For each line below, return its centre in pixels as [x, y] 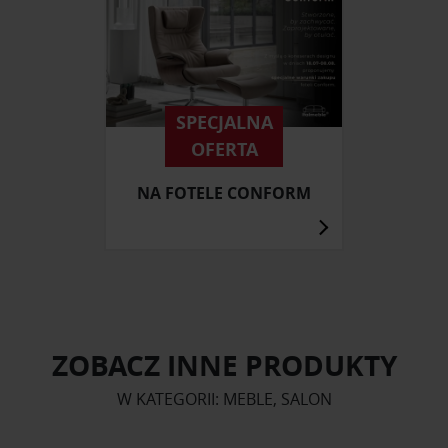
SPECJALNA [224, 123]
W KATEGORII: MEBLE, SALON [224, 398]
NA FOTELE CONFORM [224, 192]
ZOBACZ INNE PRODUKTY [224, 365]
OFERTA [224, 150]
